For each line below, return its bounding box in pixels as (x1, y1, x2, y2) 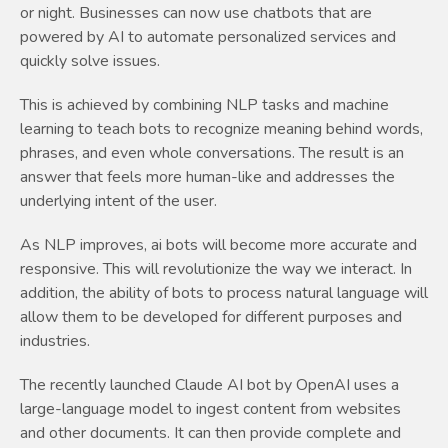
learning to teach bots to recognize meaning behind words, (20, 118, 423, 141)
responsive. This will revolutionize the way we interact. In (20, 258, 412, 281)
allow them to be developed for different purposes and (20, 306, 402, 329)
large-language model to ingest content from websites (20, 398, 401, 421)
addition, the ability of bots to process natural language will (20, 282, 428, 305)
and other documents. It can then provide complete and (20, 422, 401, 445)
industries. (20, 330, 90, 353)
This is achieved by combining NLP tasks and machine (20, 94, 389, 117)
